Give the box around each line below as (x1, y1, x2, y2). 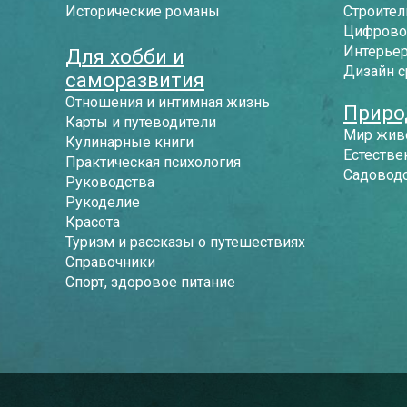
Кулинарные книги (65, 134, 194, 151)
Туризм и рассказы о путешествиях (65, 233, 305, 251)
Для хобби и (65, 45, 184, 68)
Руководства (65, 174, 154, 191)
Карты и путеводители (65, 114, 216, 131)
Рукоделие (65, 194, 140, 211)
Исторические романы (65, 3, 220, 20)
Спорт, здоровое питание (65, 273, 235, 291)
